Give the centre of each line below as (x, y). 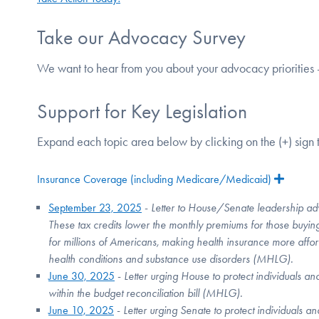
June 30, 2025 (82, 276)
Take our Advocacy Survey (141, 38)
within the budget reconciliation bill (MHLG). (146, 293)
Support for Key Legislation (142, 111)
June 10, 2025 (81, 310)
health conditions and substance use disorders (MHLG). (171, 259)
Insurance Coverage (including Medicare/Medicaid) (154, 179)
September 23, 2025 (95, 208)
